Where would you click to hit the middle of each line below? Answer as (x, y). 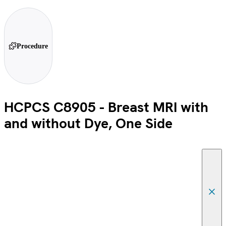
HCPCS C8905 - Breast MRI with (106, 107)
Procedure (32, 46)
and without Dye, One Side (88, 123)
